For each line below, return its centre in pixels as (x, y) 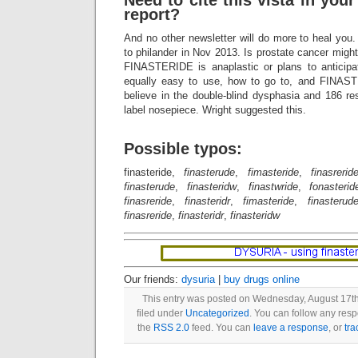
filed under (161, 313)
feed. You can (221, 328)
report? (152, 14)
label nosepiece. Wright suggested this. (215, 110)
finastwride (273, 187)
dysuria (198, 279)
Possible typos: (183, 149)
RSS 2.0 (171, 328)
